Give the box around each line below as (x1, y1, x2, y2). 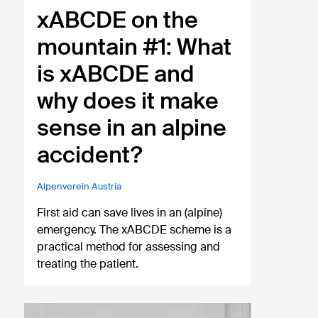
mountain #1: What (37, 31, 232, 62)
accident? (37, 139, 143, 170)
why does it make (37, 85, 219, 116)
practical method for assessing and (37, 238, 221, 254)
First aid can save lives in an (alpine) (37, 204, 223, 220)
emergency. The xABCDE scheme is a (37, 221, 232, 237)
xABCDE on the (37, 4, 199, 35)
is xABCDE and (37, 58, 195, 89)
